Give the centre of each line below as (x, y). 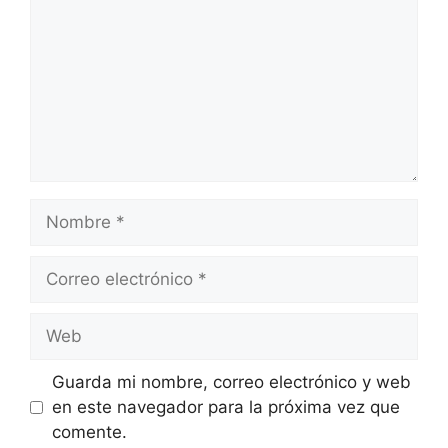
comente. (89, 432)
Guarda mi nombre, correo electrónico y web (231, 382)
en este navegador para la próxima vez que (225, 407)
